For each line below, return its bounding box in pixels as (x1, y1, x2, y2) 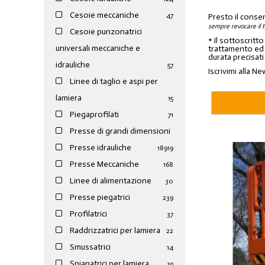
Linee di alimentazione (68, 176, 152, 186)
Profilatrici (68, 209, 108, 219)
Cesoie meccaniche (68, 10, 140, 21)
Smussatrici (68, 242, 111, 253)
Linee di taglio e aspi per (68, 76, 159, 87)
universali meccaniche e (56, 43, 141, 54)
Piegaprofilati (68, 109, 119, 120)
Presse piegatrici (68, 192, 131, 203)
